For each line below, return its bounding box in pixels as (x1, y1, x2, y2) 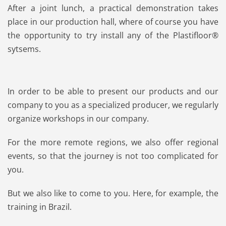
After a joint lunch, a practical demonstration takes (8, 2, 218, 14)
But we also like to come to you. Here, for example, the (8, 188, 218, 199)
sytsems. (8, 43, 41, 54)
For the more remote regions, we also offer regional (8, 137, 218, 148)
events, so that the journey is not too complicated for (8, 150, 218, 162)
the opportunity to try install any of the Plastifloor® (8, 29, 218, 41)
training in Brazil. (8, 201, 72, 213)
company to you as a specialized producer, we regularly (8, 99, 218, 111)
